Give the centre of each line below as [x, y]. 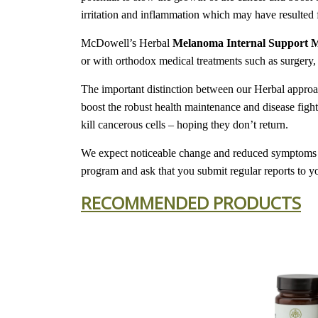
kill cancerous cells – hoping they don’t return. [185, 125]
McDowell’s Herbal [127, 43]
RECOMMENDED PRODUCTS [191, 203]
